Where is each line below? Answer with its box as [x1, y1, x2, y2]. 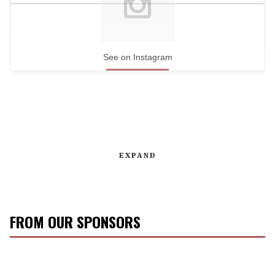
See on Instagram [103, 52, 172, 63]
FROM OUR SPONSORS [10, 210, 141, 233]
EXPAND [118, 150, 157, 160]
